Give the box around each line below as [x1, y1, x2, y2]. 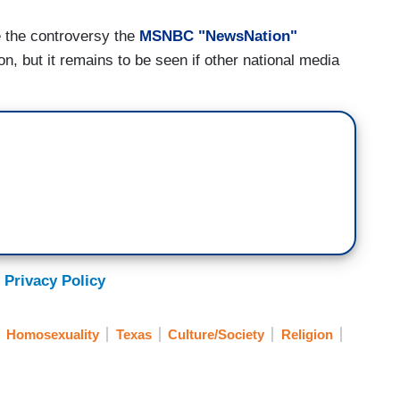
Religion [280, 327, 333, 343]
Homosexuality [6, 327, 99, 343]
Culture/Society [168, 327, 264, 343]
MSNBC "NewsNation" [139, 27, 297, 45]
